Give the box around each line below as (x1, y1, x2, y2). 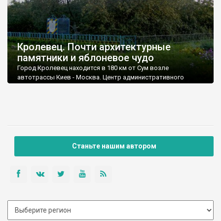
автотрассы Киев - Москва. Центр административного (17, 74, 184, 81)
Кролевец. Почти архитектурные (17, 41, 171, 53)
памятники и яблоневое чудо (17, 52, 154, 64)
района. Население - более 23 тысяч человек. (17, 83, 155, 91)
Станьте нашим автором (72, 142, 156, 150)
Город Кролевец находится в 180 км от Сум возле (17, 64, 169, 72)
